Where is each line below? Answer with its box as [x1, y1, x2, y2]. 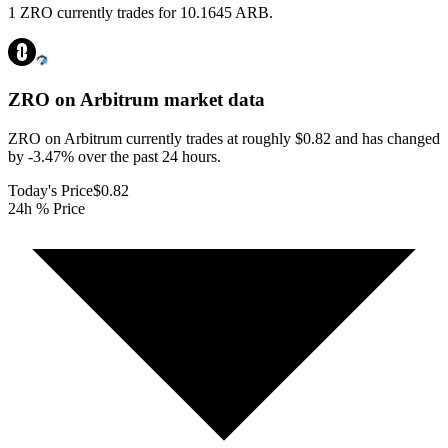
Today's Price [8, 181, 93, 199]
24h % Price [8, 199, 85, 217]
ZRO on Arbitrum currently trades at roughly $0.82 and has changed [8, 129, 440, 147]
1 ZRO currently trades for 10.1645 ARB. [8, 4, 273, 22]
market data [159, 89, 265, 111]
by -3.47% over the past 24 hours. [8, 147, 221, 165]
